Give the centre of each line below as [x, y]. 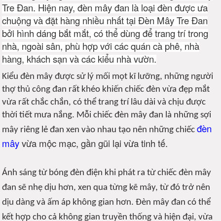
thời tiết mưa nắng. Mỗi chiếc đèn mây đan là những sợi [107, 115]
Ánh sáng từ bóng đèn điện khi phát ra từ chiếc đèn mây [107, 173]
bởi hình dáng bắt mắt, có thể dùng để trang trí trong [105, 33]
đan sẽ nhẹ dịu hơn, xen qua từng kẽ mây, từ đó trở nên [106, 187]
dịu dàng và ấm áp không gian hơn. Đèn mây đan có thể [107, 202]
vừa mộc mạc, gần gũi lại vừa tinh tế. [94, 143]
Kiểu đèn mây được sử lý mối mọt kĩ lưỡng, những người [108, 77]
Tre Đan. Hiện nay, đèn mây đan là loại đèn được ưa [105, 8]
